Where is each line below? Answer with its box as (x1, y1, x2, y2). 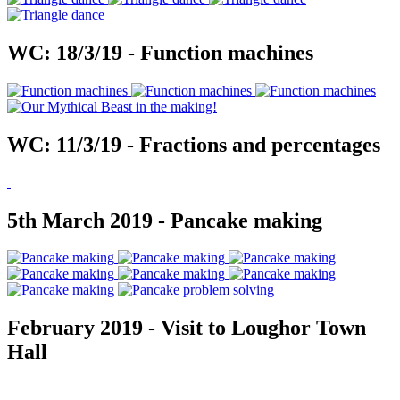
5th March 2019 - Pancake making (7, 208, 322, 232)
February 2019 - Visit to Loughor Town (7, 316, 366, 340)
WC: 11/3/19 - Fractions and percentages (7, 132, 380, 156)
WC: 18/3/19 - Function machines (7, 40, 313, 64)
